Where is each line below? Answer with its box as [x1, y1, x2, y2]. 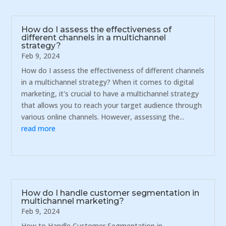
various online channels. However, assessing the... [21, 111, 185, 122]
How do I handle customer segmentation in [21, 188, 200, 198]
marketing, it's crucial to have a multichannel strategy [21, 88, 199, 98]
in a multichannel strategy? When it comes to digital [21, 77, 194, 87]
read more [21, 123, 56, 133]
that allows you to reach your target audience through [21, 100, 202, 110]
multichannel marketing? [21, 196, 125, 206]
